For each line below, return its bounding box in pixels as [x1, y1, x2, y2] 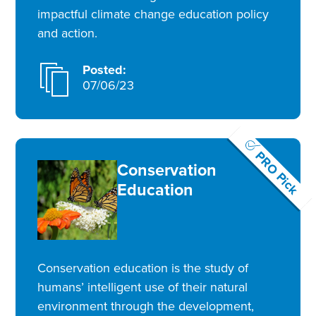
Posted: [82, 61, 126, 80]
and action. [37, 24, 98, 43]
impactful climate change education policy [37, 5, 269, 24]
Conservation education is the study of [37, 258, 249, 277]
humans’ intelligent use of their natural [37, 277, 248, 296]
